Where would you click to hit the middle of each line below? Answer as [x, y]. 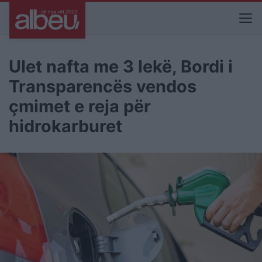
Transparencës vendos [103, 86]
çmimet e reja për [80, 106]
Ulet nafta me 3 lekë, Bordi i [121, 66]
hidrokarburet [65, 126]
